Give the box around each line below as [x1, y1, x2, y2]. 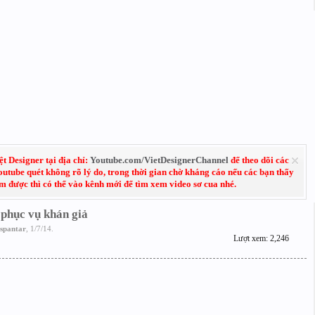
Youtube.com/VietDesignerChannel [89, 155, 229, 165]
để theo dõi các [228, 155, 289, 165]
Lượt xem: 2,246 [233, 233, 289, 243]
